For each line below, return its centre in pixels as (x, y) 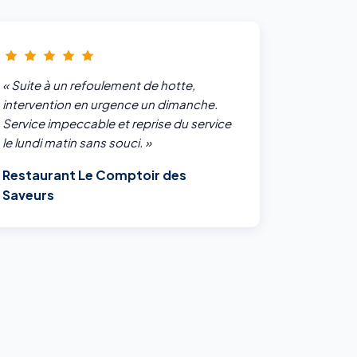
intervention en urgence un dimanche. (110, 104)
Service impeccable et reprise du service (117, 124)
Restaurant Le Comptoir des (95, 175)
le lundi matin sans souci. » (77, 143)
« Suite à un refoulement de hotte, (99, 85)
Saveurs (29, 195)
